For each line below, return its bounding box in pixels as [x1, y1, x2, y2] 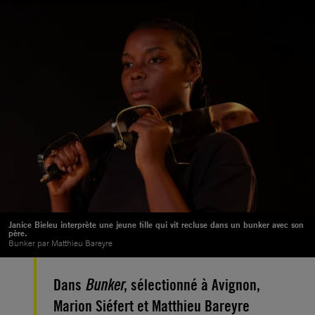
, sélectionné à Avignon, [124, 275, 260, 294]
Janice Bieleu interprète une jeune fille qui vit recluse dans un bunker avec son [8, 218, 304, 231]
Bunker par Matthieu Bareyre [8, 237, 112, 249]
